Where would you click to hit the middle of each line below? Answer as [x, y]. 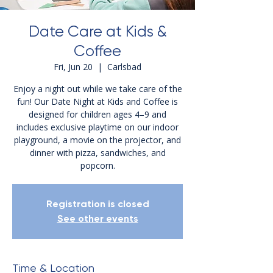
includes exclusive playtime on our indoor [97, 127]
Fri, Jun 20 [73, 67]
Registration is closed [97, 204]
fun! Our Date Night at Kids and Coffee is [97, 102]
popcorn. [97, 166]
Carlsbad [124, 67]
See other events [97, 219]
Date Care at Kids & [97, 32]
